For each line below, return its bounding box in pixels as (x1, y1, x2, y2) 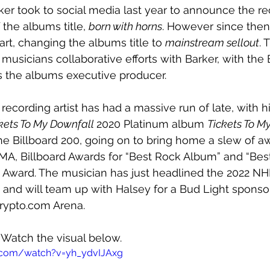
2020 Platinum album (96, 118, 207, 131)
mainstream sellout (165, 36, 259, 49)
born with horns (89, 20, 162, 33)
